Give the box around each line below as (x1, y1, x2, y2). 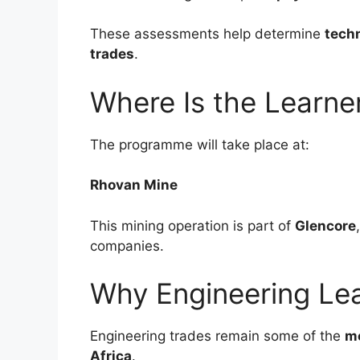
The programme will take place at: (90, 136, 309, 153)
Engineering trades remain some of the (90, 328, 345, 345)
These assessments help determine (90, 26, 325, 43)
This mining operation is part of (90, 217, 295, 234)
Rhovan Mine (90, 177, 178, 194)
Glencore (295, 217, 356, 234)
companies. (90, 237, 164, 254)
